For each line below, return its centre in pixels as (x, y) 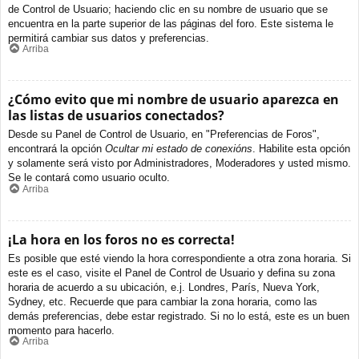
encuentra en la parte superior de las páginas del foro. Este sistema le (171, 23)
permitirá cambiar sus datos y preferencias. (109, 38)
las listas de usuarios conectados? (116, 116)
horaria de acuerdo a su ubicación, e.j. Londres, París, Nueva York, (164, 287)
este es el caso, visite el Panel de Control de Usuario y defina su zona (171, 272)
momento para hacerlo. (61, 330)
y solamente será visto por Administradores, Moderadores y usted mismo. (179, 163)
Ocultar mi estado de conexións (179, 149)
